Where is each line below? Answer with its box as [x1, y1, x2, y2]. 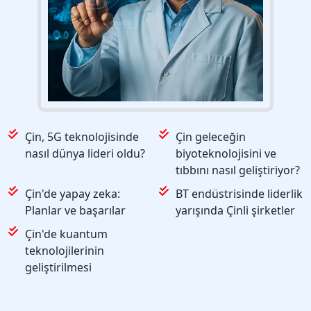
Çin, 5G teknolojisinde [25, 129, 139, 145]
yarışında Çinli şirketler [176, 203, 295, 219]
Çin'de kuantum [25, 226, 108, 242]
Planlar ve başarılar [25, 203, 126, 219]
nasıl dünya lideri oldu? [25, 146, 145, 162]
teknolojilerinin [25, 243, 104, 259]
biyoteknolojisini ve [176, 146, 276, 162]
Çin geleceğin [176, 129, 246, 145]
